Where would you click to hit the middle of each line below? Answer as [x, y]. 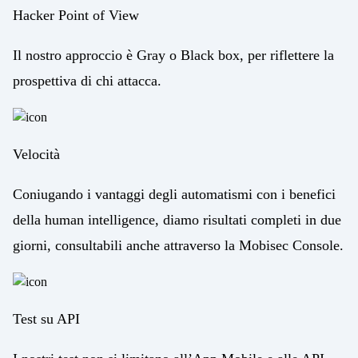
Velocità [36, 154]
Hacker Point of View [76, 15]
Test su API [46, 318]
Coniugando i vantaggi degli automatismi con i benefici [174, 194]
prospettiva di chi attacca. [87, 80]
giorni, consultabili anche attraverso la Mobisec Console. [178, 245]
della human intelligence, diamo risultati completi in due [177, 219]
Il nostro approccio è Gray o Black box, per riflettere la [173, 55]
